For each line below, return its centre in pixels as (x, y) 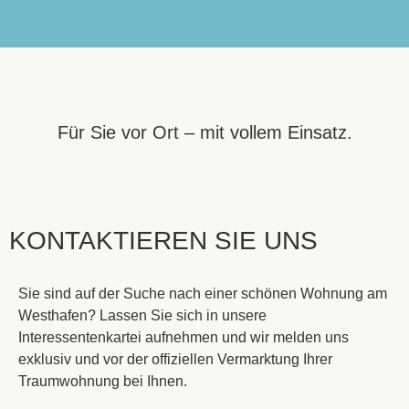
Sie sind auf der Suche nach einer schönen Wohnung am (203, 294)
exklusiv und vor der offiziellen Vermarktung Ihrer (175, 359)
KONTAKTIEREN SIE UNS (163, 241)
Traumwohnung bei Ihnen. (103, 381)
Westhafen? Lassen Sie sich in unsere (142, 315)
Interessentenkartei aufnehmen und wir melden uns (184, 337)
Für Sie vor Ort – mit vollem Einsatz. (204, 132)
